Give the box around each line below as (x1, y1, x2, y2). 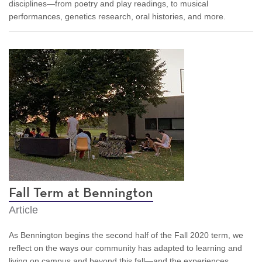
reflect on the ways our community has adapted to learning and (9, 243, 242, 253)
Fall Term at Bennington (9, 185, 153, 200)
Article (9, 204, 38, 216)
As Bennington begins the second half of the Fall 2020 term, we (9, 230, 243, 240)
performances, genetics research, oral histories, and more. (9, 11, 226, 21)
